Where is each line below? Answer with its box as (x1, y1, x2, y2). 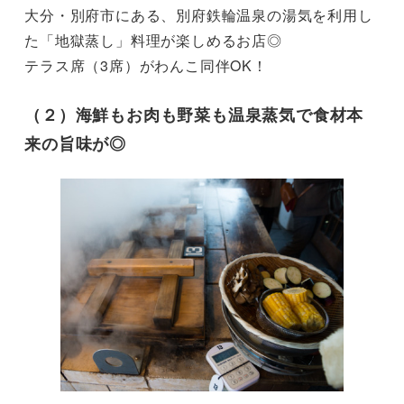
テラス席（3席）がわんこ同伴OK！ (24, 54, 268, 76)
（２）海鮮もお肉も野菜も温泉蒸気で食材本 (24, 102, 364, 126)
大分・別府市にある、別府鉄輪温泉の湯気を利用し (24, 4, 373, 25)
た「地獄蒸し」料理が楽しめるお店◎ (24, 29, 282, 50)
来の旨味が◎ (24, 131, 126, 155)
